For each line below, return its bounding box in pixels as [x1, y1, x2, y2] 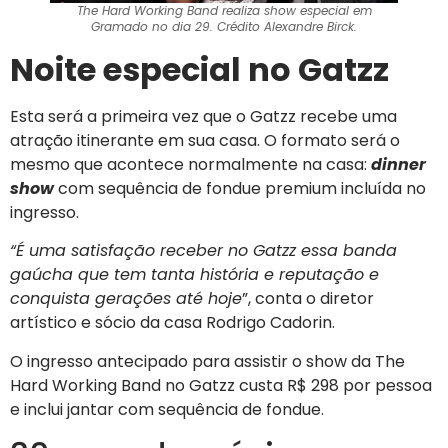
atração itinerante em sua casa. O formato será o [10, 129, 400, 153]
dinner [371, 153, 426, 177]
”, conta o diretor [242, 287, 374, 311]
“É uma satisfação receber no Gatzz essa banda [10, 239, 397, 263]
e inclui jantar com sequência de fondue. [10, 397, 328, 421]
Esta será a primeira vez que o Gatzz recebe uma [10, 105, 397, 129]
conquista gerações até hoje [10, 287, 242, 311]
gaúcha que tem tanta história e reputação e [10, 263, 379, 287]
